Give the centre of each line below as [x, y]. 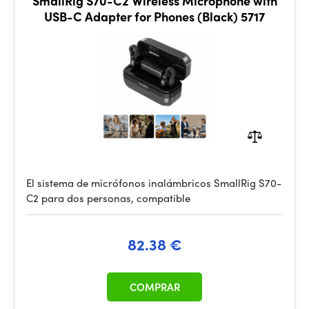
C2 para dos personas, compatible [108, 198]
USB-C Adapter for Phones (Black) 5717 [154, 16]
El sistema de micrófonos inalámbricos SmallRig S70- [154, 183]
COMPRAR [154, 287]
